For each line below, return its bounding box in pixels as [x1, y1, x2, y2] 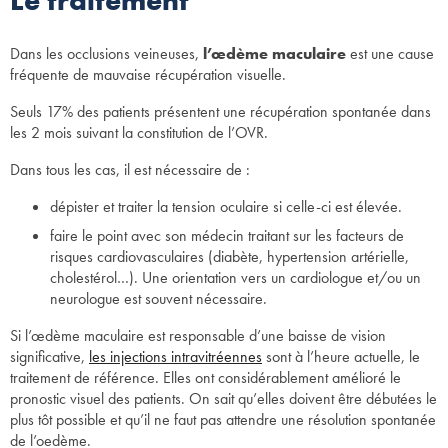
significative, [10, 345, 89, 367]
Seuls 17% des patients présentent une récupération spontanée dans [10, 100, 431, 122]
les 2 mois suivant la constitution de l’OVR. [10, 121, 268, 143]
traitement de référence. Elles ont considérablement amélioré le [10, 366, 401, 388]
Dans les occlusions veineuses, [10, 42, 203, 64]
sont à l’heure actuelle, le [262, 345, 420, 367]
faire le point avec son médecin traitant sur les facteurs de [50, 224, 404, 246]
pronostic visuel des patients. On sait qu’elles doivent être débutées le [10, 387, 437, 409]
